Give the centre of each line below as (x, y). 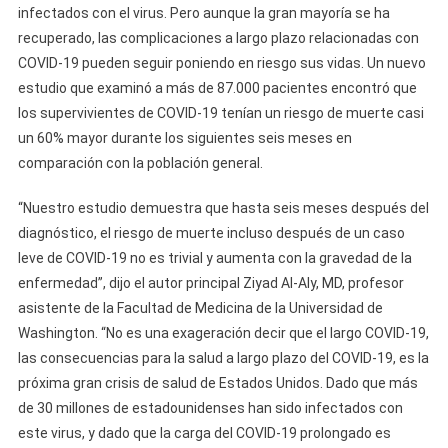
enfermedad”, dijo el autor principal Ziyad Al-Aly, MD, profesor (210, 283)
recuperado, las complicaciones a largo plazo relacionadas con (218, 38)
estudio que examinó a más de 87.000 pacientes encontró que (217, 88)
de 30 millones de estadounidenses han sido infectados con (210, 408)
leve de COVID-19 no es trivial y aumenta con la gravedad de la (214, 258)
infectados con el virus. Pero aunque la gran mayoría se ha (203, 13)
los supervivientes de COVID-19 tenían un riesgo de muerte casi (220, 113)
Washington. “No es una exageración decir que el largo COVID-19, (223, 333)
